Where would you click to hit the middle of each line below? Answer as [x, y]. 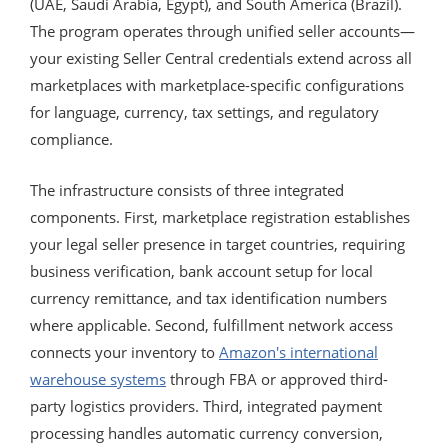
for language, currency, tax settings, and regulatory [204, 111]
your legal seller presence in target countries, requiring [217, 243]
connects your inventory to [124, 351]
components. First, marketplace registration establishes [220, 216]
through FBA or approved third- [277, 378]
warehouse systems [98, 378]
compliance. [71, 138]
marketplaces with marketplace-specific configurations [217, 84]
